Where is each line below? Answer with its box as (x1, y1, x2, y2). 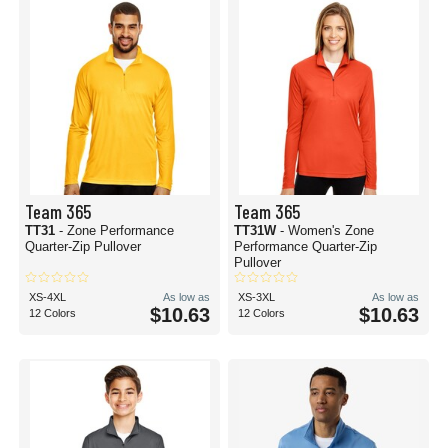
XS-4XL (29, 291, 66, 303)
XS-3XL (238, 291, 275, 303)
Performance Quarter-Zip (234, 239, 377, 254)
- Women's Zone (280, 223, 374, 238)
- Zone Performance (59, 223, 174, 238)
